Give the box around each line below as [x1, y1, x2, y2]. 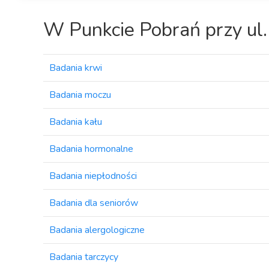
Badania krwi [49, 61, 102, 74]
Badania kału [49, 115, 102, 128]
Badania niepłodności [49, 169, 137, 183]
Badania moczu [49, 88, 111, 101]
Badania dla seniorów [49, 196, 138, 210]
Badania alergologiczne [49, 223, 145, 237]
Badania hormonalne [49, 142, 133, 156]
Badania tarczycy [49, 250, 118, 264]
